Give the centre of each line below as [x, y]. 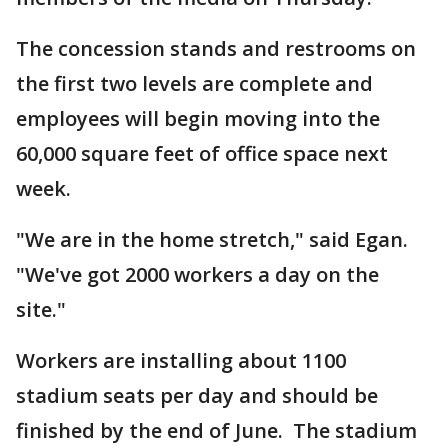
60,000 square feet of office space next [202, 153]
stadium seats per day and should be [197, 395]
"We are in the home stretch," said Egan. [214, 239]
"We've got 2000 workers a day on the [197, 274]
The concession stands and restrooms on [216, 48]
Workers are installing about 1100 [181, 360]
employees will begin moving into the [198, 118]
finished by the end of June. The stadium [216, 430]
